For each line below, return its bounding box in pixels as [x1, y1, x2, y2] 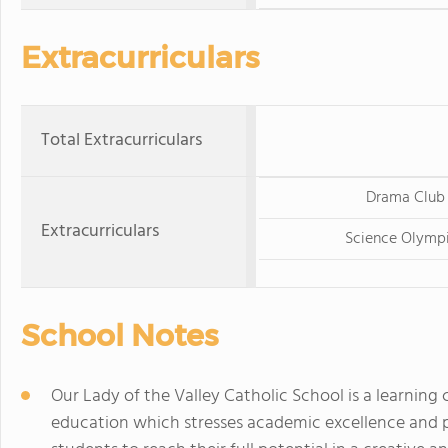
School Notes [21, 317, 218, 354]
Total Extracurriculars [41, 126, 202, 155]
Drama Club [365, 185, 445, 211]
